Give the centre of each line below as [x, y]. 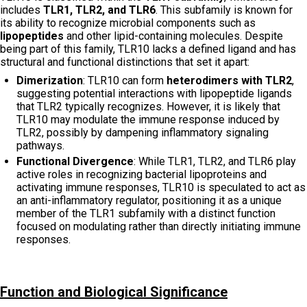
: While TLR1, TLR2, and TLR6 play [215, 161]
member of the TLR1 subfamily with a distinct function [146, 213]
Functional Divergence [75, 161]
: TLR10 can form [125, 80]
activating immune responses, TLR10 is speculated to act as [161, 187]
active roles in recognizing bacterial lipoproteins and [142, 174]
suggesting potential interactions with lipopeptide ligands [154, 93]
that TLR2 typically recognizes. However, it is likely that [148, 106]
